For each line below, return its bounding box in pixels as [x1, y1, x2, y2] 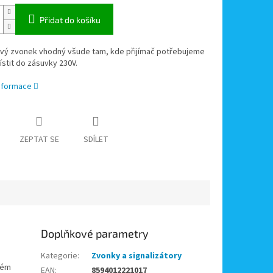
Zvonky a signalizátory [91, 250, 182, 263]
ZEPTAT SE [19, 133, 59, 146]
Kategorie [41, 250, 78, 263]
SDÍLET [83, 133, 108, 146]
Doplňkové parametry [41, 227, 149, 241]
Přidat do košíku [39, 15, 101, 26]
